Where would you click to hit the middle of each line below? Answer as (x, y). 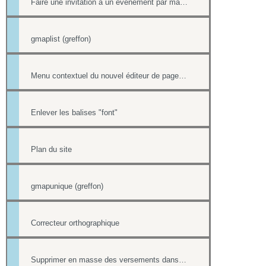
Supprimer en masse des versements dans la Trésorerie (183, 260)
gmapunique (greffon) (67, 186)
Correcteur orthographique (75, 223)
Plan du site (51, 150)
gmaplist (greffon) (61, 39)
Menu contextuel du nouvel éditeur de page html (183, 76)
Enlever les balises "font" (74, 113)
